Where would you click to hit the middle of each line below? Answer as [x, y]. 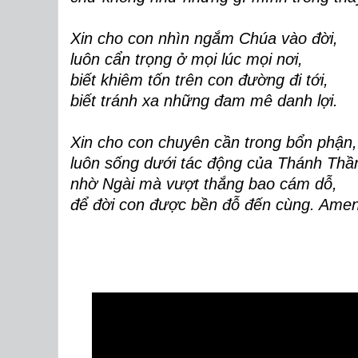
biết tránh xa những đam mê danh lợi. [204, 101]
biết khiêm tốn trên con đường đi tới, [199, 80]
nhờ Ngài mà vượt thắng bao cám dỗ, [204, 184]
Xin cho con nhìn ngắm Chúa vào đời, [204, 38]
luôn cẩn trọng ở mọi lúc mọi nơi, [187, 59]
